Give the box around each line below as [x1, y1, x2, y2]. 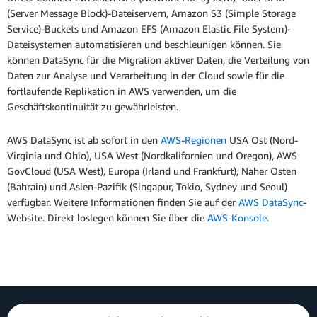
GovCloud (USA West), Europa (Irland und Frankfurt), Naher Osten [7, 165, 296, 178]
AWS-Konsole [207, 212, 267, 224]
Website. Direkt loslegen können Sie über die [7, 212, 207, 224]
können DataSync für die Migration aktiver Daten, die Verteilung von [7, 54, 309, 67]
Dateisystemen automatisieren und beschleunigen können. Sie [7, 38, 281, 51]
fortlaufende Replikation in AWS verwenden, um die [7, 85, 236, 98]
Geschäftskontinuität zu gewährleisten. [7, 100, 178, 113]
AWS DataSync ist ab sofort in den [7, 134, 161, 146]
